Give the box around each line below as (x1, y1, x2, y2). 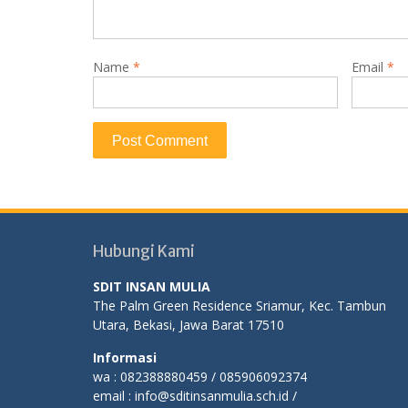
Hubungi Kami (93, 240, 195, 261)
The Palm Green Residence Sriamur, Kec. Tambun (93, 296, 386, 314)
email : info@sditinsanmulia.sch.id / (93, 386, 297, 404)
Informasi (93, 348, 157, 366)
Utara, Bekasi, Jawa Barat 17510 (93, 315, 284, 333)
